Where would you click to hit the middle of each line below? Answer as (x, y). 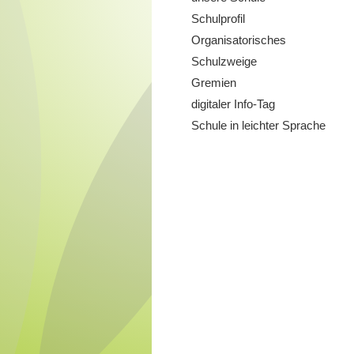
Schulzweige (224, 61)
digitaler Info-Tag (233, 104)
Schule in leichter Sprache (258, 125)
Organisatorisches (239, 40)
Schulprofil (218, 19)
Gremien (214, 83)
